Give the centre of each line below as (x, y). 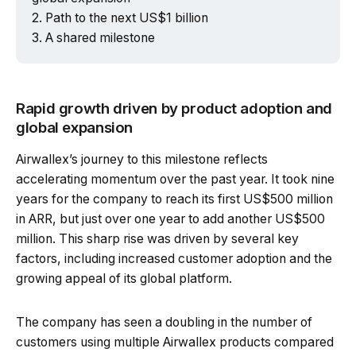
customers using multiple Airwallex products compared (175, 342)
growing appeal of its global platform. (124, 278)
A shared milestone (100, 37)
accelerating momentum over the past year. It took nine (175, 179)
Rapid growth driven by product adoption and (174, 108)
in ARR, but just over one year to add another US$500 (170, 219)
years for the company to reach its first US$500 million (174, 199)
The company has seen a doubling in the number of (164, 322)
